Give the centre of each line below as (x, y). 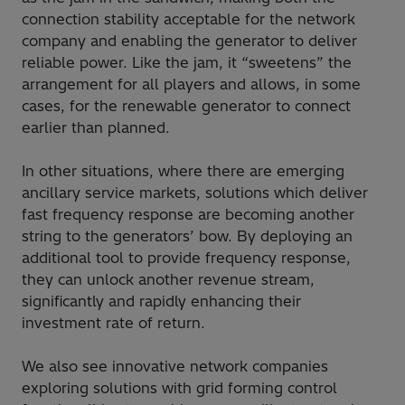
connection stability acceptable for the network (188, 19)
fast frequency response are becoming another (188, 215)
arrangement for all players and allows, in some (191, 85)
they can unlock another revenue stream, (168, 280)
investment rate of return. (113, 323)
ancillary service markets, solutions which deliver (195, 193)
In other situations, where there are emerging (183, 171)
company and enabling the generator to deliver (189, 41)
